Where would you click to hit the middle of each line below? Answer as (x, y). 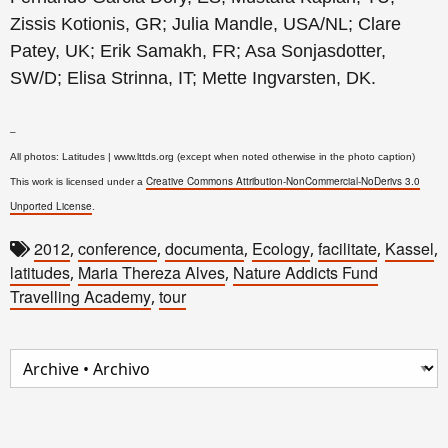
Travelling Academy (80, 296)
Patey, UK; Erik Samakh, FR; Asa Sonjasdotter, (198, 51)
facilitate (347, 248)
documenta (204, 248)
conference (117, 248)
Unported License (51, 206)
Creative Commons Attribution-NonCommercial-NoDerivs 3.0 (283, 181)
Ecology (281, 248)
